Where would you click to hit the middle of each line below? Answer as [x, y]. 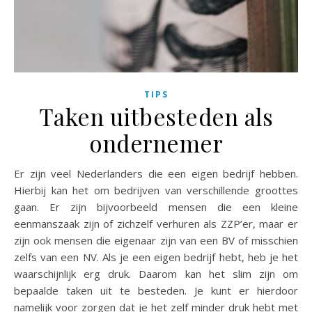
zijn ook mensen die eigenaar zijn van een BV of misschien [156, 240]
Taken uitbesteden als [156, 116]
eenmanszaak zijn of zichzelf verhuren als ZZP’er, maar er [156, 223]
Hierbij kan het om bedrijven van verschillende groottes [156, 190]
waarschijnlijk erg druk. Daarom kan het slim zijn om [156, 273]
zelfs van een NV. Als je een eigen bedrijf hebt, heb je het [156, 257]
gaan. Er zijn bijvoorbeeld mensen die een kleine [156, 206]
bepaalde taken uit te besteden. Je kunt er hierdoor [156, 290]
